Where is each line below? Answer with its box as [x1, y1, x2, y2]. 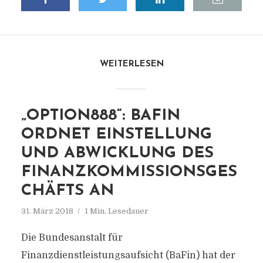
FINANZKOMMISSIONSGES [21, 164, 237, 180]
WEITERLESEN [99, 60, 164, 69]
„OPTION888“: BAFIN [21, 108, 180, 124]
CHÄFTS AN [21, 183, 114, 199]
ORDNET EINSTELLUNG [21, 127, 212, 143]
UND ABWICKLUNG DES [21, 146, 214, 161]
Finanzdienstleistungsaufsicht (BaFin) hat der [21, 250, 235, 261]
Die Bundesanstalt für [21, 232, 123, 243]
